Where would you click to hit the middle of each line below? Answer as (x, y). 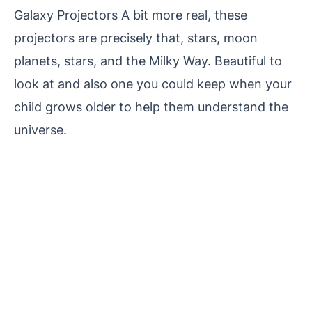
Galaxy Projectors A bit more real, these (131, 14)
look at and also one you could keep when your (153, 83)
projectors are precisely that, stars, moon (136, 37)
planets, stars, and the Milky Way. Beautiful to (148, 60)
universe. (40, 129)
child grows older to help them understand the (151, 106)
